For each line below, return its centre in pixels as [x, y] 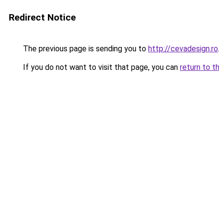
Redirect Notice [42, 17]
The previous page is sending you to [85, 49]
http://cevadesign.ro [183, 49]
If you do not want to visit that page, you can [100, 67]
